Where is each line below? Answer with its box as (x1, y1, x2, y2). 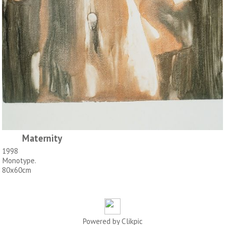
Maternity (22, 132, 62, 144)
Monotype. (2, 155, 36, 165)
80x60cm (2, 165, 31, 175)
